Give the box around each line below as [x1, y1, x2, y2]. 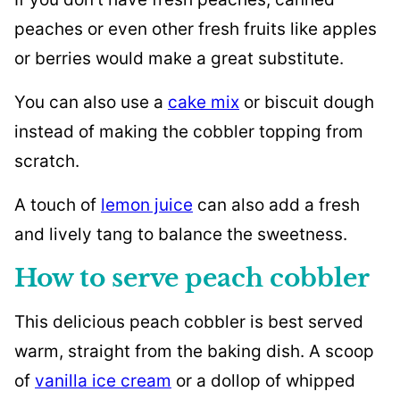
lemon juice [101, 195, 193, 216]
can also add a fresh [193, 195, 360, 216]
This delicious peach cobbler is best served [14, 312, 363, 333]
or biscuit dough [239, 92, 374, 113]
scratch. [14, 151, 79, 172]
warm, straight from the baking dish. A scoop [14, 341, 374, 362]
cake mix [168, 92, 239, 113]
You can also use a [14, 92, 168, 113]
